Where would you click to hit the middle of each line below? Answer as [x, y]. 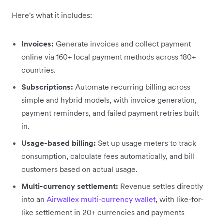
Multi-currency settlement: [70, 186]
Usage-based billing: [59, 143]
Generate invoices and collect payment [122, 43]
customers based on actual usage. [79, 169]
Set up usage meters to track [146, 143]
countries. [39, 70]
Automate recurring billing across [132, 86]
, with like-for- [179, 199]
